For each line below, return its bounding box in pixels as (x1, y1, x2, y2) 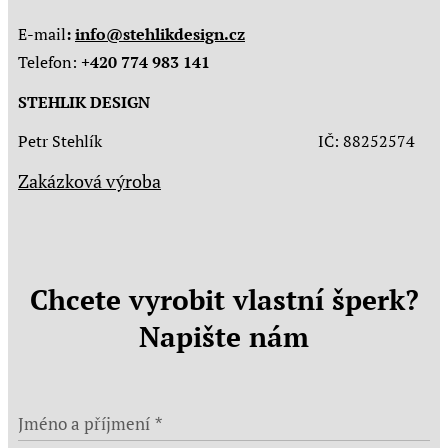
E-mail (18, 24, 66, 45)
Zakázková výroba (18, 170, 161, 193)
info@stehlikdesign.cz (75, 24, 245, 45)
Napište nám (139, 318, 309, 355)
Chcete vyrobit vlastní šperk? (29, 281, 419, 318)
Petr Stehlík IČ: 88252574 (18, 130, 415, 152)
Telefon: (18, 52, 77, 73)
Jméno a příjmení (18, 412, 150, 435)
